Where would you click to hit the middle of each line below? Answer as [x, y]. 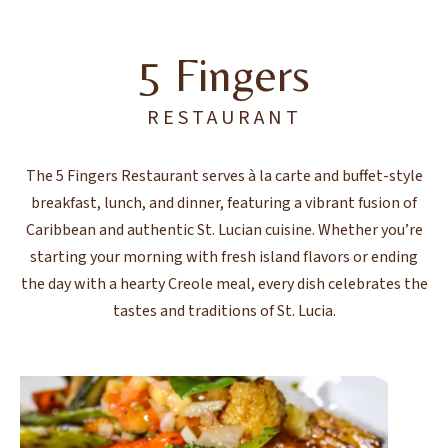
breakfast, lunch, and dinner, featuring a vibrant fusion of [224, 203]
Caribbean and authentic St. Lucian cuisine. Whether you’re [224, 230]
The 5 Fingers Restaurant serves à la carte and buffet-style [224, 176]
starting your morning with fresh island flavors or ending [224, 257]
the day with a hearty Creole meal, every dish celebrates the [224, 284]
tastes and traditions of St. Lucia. [224, 311]
